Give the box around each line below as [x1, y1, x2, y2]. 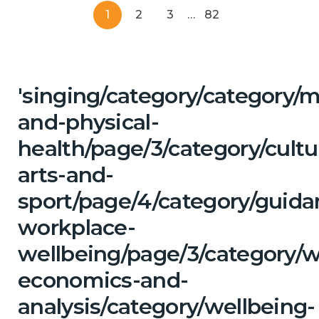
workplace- [18, 214, 136, 241]
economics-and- [18, 266, 189, 293]
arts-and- [18, 161, 114, 188]
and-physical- [18, 108, 159, 135]
